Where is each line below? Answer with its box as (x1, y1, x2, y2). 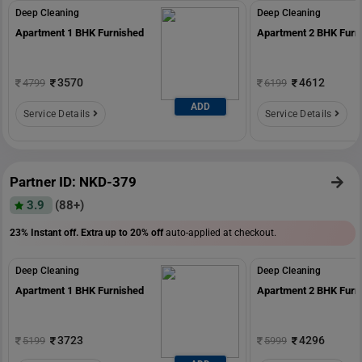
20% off (130, 226, 163, 238)
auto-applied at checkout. (163, 226, 276, 238)
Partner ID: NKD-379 (10, 173, 137, 190)
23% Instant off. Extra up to (10, 226, 130, 238)
